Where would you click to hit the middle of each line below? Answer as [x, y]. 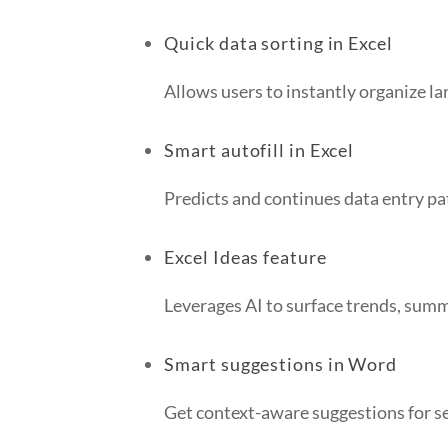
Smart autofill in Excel [259, 150]
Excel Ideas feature [245, 257]
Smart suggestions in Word [280, 364]
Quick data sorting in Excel [278, 43]
